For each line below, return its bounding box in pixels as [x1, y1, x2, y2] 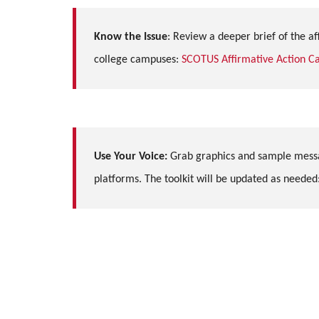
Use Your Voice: [94, 150, 167, 162]
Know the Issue [94, 31, 167, 43]
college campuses [94, 53, 176, 66]
